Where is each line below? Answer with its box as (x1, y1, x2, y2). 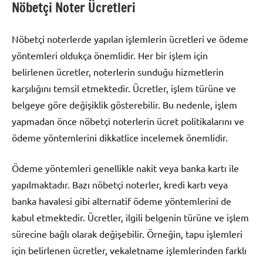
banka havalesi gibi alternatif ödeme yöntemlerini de (12, 195, 231, 207)
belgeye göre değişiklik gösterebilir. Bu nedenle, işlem (12, 99, 237, 111)
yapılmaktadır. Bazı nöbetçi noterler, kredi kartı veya (12, 178, 228, 191)
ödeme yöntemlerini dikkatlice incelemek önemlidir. (12, 131, 228, 144)
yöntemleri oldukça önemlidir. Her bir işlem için (12, 49, 208, 62)
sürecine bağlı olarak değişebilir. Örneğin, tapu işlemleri (12, 228, 242, 240)
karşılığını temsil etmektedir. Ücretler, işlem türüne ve (12, 82, 236, 95)
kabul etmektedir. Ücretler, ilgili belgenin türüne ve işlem (12, 211, 249, 224)
